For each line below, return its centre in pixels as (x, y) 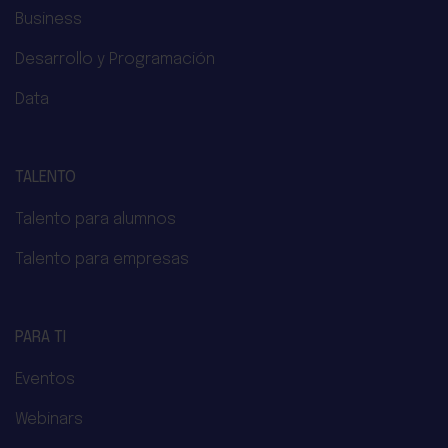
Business (48, 20)
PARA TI (40, 338)
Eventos (45, 380)
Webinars (49, 420)
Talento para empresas (102, 260)
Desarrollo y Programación (115, 60)
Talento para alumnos (95, 220)
